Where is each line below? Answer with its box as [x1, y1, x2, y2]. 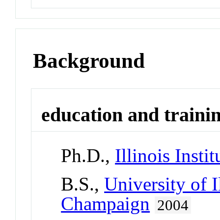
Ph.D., [61, 144, 115, 166]
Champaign [61, 192, 150, 214]
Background [33, 49, 145, 73]
